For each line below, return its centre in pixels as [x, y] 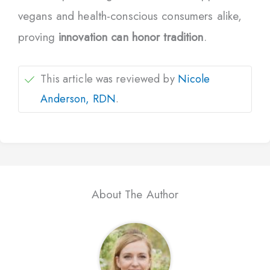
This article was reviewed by [109, 79]
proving [38, 37]
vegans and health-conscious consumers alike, [130, 16]
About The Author [135, 195]
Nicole [194, 79]
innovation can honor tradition [131, 37]
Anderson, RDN [78, 99]
